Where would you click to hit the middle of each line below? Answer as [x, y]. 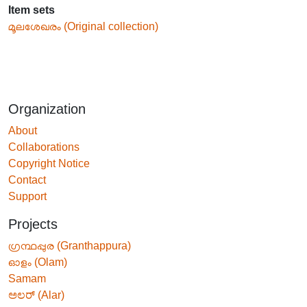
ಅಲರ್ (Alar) [36, 295]
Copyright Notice [49, 163]
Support [27, 196]
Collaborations [44, 147]
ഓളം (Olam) [38, 262]
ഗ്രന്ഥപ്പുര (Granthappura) [70, 246]
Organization [47, 109]
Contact [27, 180]
